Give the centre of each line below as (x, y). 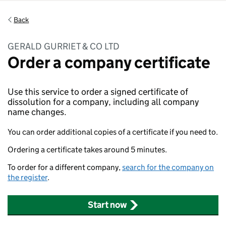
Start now (107, 205)
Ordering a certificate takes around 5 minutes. (87, 150)
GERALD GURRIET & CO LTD (64, 46)
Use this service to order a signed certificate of (98, 92)
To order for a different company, (65, 167)
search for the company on (168, 167)
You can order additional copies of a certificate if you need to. (113, 132)
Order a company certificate (109, 63)
